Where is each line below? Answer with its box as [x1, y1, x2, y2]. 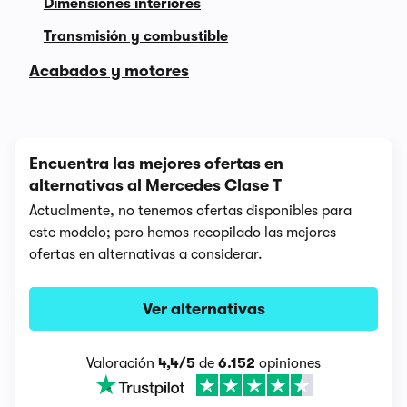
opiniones [255, 355, 321, 372]
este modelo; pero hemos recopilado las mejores [29, 224, 336, 241]
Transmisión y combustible [44, 28, 228, 45]
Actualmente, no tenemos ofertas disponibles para [29, 203, 352, 219]
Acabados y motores [29, 62, 189, 80]
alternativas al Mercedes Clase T [29, 176, 282, 194]
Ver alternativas [142, 300, 265, 318]
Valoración [86, 355, 158, 372]
